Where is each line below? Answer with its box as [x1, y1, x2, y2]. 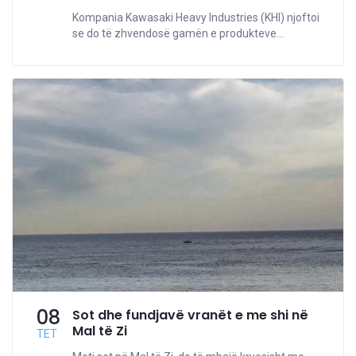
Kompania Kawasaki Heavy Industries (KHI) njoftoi [72, 10, 319, 24]
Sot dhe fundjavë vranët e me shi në [72, 306, 308, 325]
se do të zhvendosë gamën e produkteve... [72, 26, 284, 40]
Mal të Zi [72, 322, 127, 341]
